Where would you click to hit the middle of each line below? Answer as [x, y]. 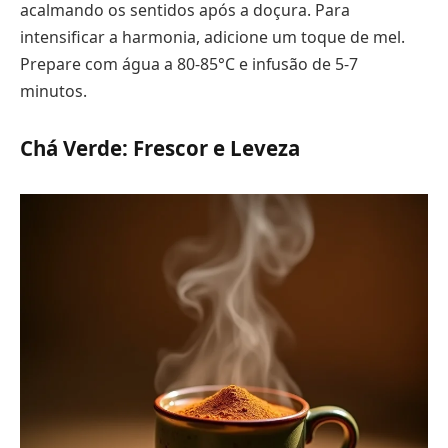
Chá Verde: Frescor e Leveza [160, 147]
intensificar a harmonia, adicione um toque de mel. [212, 37]
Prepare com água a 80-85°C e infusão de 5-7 [189, 64]
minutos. [53, 91]
